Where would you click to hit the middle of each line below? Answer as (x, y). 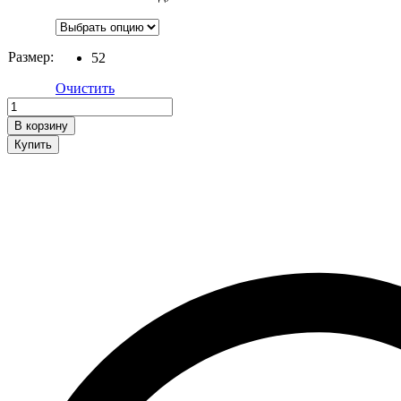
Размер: (31, 56)
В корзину (41, 125)
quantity (29, 120)
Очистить (85, 88)
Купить (33, 144)
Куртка (28, 104)
